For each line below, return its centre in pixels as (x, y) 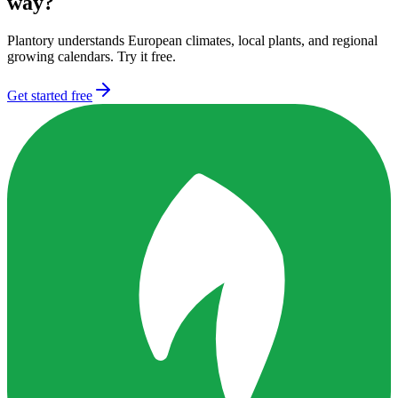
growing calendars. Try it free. (92, 57)
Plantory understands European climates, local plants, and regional (192, 41)
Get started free (50, 96)
